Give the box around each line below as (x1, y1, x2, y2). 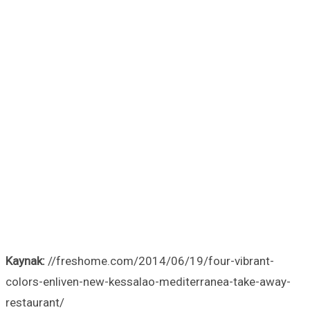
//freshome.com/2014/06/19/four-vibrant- (45, 254, 274, 268)
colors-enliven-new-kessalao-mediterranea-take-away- (6, 275, 291, 289)
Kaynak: (6, 254, 45, 268)
